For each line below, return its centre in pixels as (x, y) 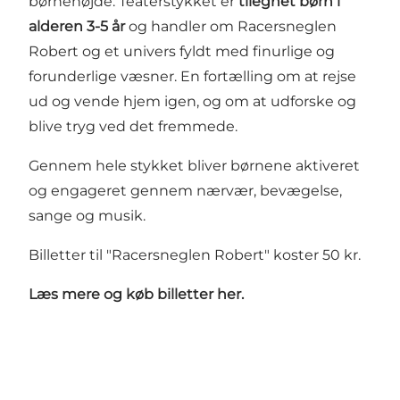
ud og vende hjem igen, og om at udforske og (192, 102)
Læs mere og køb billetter (123, 295)
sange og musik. (87, 216)
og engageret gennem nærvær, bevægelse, (185, 191)
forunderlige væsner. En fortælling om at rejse (192, 77)
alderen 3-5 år (77, 27)
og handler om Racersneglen (231, 27)
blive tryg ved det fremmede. (133, 127)
